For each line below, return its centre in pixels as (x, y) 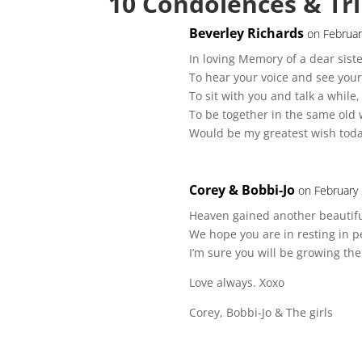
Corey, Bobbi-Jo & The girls (261, 313)
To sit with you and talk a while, (275, 96)
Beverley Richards (247, 34)
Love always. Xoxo (237, 283)
